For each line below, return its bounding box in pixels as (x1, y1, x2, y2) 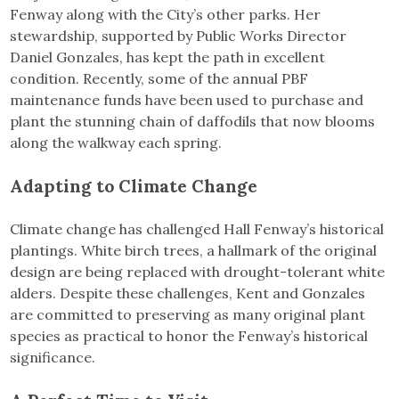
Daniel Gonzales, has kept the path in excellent (10, 47, 326, 66)
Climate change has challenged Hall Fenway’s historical (10, 219, 385, 238)
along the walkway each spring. (10, 133, 223, 151)
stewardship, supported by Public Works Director (10, 26, 347, 45)
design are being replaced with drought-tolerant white (10, 262, 386, 281)
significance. (10, 347, 96, 366)
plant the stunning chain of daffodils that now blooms (10, 111, 376, 130)
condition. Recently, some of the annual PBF (10, 69, 309, 87)
